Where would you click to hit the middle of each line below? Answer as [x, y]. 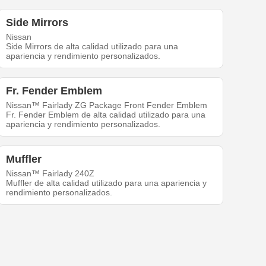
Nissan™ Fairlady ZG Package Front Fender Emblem [107, 105]
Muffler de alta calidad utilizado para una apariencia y [107, 183]
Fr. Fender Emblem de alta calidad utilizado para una [106, 115]
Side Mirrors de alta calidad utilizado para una [92, 47]
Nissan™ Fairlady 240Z [50, 174]
